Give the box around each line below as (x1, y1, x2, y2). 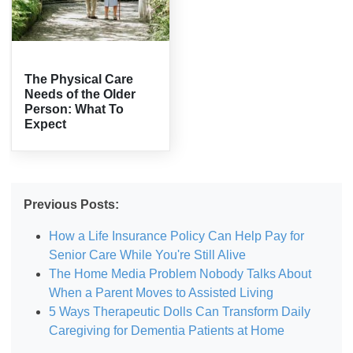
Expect (24, 117, 67, 131)
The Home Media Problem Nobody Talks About (49, 266, 312, 281)
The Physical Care (24, 72, 134, 86)
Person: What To (24, 102, 124, 116)
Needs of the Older (24, 87, 136, 101)
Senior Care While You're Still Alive (49, 247, 247, 262)
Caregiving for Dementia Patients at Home (49, 323, 285, 337)
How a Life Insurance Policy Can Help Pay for (49, 229, 305, 243)
